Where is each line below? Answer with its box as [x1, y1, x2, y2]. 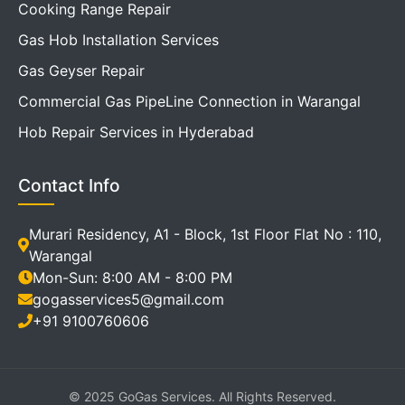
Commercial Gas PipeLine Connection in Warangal [18, 92, 361, 111]
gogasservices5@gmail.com [33, 290, 224, 309]
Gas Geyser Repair [18, 61, 145, 80]
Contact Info [18, 174, 120, 197]
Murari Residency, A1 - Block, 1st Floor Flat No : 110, [29, 225, 381, 244]
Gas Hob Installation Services [18, 31, 219, 50]
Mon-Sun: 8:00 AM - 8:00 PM [33, 268, 232, 287]
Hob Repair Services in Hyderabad [18, 123, 254, 142]
